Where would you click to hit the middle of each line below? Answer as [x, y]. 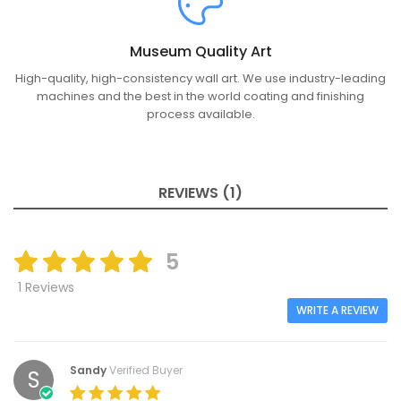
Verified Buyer [146, 371]
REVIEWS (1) [200, 193]
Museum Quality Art [200, 52]
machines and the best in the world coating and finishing [200, 97]
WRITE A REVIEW [337, 311]
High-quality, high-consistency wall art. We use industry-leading [200, 79]
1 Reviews [46, 288]
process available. [200, 115]
